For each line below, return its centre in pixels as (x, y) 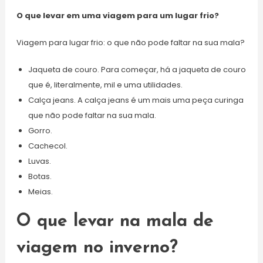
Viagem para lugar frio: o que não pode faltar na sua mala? (130, 43)
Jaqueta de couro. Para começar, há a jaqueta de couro (137, 70)
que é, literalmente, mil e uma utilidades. (105, 85)
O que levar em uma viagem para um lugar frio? (117, 16)
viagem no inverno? (97, 248)
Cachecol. (48, 146)
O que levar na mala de (115, 222)
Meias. (40, 192)
